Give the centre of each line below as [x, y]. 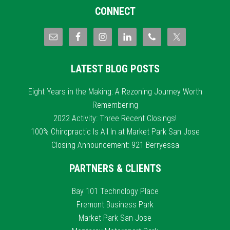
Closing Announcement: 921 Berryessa [115, 145]
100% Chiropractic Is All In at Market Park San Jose [115, 132]
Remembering [115, 105]
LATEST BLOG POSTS [115, 69]
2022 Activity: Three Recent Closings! [115, 118]
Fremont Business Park [115, 205]
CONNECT [115, 11]
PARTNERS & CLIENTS [115, 168]
